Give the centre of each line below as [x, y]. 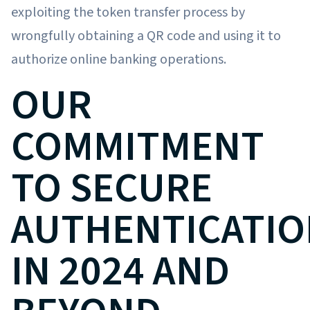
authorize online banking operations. [119, 59]
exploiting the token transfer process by [128, 12]
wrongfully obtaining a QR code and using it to [146, 36]
